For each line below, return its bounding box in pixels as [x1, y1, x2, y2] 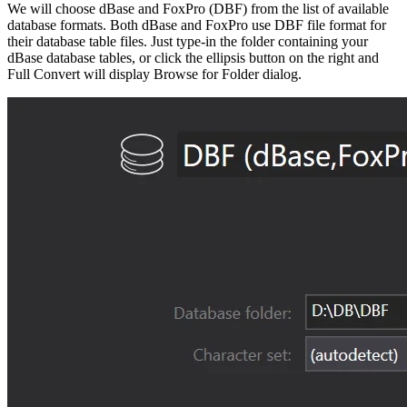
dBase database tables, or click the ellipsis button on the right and [7, 49, 379, 65]
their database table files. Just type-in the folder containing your [7, 33, 368, 49]
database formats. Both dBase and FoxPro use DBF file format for [7, 16, 386, 33]
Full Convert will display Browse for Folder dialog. [7, 65, 302, 82]
